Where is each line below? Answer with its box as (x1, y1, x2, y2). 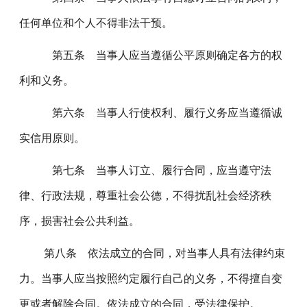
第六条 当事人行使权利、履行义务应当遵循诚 (33, 107, 283, 119)
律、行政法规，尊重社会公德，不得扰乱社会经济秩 (19, 190, 272, 201)
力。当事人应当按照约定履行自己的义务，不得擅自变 (19, 273, 283, 284)
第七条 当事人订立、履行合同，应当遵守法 (33, 164, 272, 176)
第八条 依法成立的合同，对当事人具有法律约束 (33, 247, 286, 259)
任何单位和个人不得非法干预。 (19, 17, 173, 29)
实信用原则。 (19, 132, 86, 144)
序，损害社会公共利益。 (19, 215, 140, 227)
